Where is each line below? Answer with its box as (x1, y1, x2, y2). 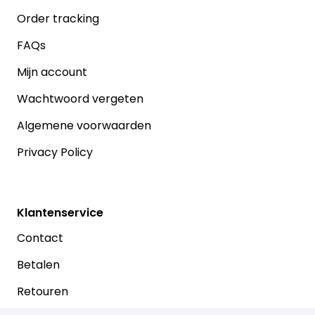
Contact (17, 230, 63, 247)
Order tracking (17, 11, 99, 27)
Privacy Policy (17, 144, 93, 161)
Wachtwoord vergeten (17, 91, 143, 108)
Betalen (17, 257, 60, 274)
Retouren (17, 283, 68, 300)
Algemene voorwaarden (17, 117, 151, 134)
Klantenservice (17, 205, 103, 221)
